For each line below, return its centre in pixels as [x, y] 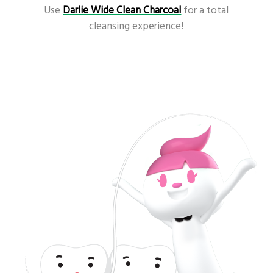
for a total [205, 10]
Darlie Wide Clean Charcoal [122, 10]
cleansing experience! [136, 26]
